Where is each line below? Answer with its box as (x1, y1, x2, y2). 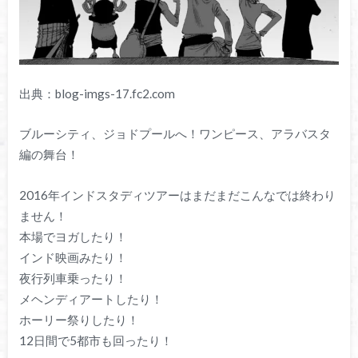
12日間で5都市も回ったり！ (18, 333, 173, 348)
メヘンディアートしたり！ (18, 292, 163, 307)
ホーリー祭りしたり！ (18, 312, 139, 328)
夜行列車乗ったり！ (18, 271, 127, 286)
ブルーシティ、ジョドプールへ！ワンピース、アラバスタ (18, 126, 331, 141)
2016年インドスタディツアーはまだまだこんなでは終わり (18, 188, 336, 203)
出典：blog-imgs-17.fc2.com (18, 86, 175, 101)
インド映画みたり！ (18, 250, 127, 265)
